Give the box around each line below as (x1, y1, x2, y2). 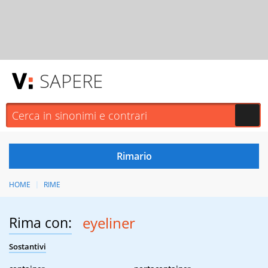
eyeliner (82, 213, 135, 233)
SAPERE (39, 68, 103, 93)
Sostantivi (9, 241, 46, 252)
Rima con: (9, 213, 72, 233)
